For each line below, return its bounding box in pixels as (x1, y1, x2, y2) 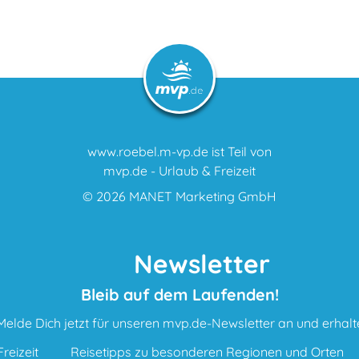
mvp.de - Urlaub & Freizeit (103, 162, 256, 179)
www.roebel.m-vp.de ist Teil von (87, 143, 272, 159)
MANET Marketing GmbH (129, 188, 276, 204)
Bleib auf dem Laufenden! (80, 284, 279, 305)
